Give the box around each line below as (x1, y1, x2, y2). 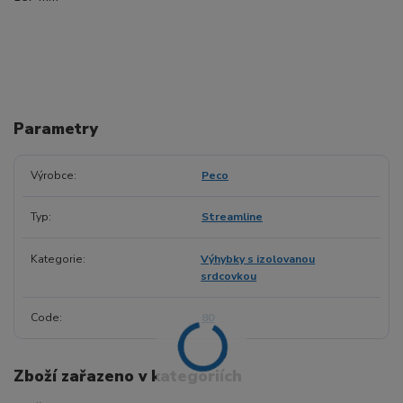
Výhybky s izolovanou (201, 251, 316, 266)
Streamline (201, 210, 263, 225)
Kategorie (30, 251, 83, 266)
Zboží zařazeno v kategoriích (13, 364, 242, 387)
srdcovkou (201, 268, 257, 283)
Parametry (13, 118, 98, 140)
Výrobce (30, 168, 74, 183)
